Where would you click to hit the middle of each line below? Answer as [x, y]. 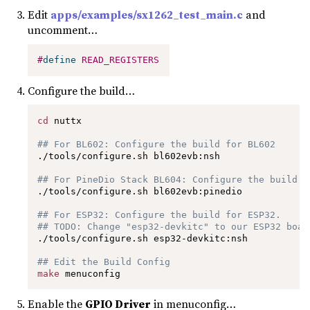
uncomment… [63, 30]
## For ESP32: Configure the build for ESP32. [159, 215]
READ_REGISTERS [121, 60]
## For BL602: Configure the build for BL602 [157, 144]
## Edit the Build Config [104, 262]
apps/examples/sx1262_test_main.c [147, 15]
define [60, 60]
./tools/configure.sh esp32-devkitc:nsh [143, 238]
